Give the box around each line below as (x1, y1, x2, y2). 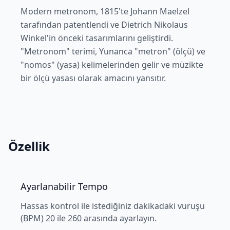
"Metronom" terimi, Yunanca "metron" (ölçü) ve (21, 46, 205, 57)
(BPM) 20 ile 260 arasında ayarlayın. (21, 213, 157, 224)
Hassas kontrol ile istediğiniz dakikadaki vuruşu (21, 200, 205, 212)
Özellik (8, 138, 50, 155)
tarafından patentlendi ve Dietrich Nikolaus (21, 19, 188, 30)
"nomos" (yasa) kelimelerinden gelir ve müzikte (21, 59, 203, 70)
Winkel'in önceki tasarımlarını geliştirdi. (21, 32, 173, 44)
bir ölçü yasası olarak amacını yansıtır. (21, 72, 166, 84)
